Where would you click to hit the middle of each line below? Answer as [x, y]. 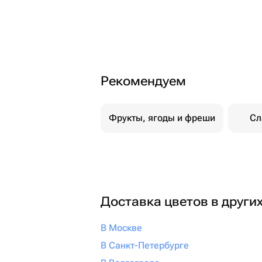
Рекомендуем [143, 81]
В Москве [121, 228]
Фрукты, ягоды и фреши [162, 118]
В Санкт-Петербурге [145, 245]
